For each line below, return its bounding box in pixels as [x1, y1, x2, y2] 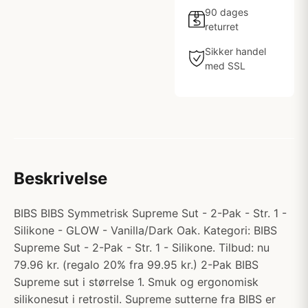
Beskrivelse [14, 168, 107, 188]
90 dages [205, 6, 248, 18]
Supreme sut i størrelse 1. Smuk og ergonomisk [14, 275, 258, 289]
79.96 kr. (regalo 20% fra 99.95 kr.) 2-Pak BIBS [14, 258, 258, 272]
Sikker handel [205, 45, 266, 57]
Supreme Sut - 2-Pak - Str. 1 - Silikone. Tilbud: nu [14, 241, 269, 254]
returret [205, 21, 239, 32]
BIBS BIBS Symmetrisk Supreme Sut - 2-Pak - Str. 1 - [14, 206, 287, 220]
